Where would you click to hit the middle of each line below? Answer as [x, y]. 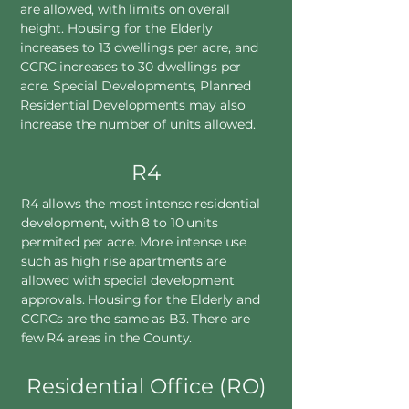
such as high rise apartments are [124, 261]
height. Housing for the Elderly [116, 28]
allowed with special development [128, 280]
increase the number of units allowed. [138, 124]
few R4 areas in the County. [107, 338]
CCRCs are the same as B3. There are [136, 319]
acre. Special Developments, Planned [136, 86]
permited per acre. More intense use [134, 242]
